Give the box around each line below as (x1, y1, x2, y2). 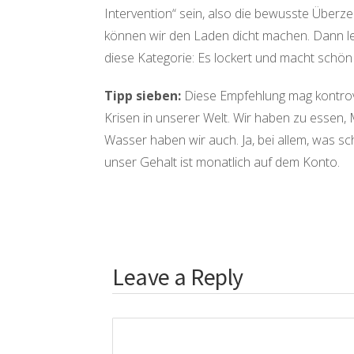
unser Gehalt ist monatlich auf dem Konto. (104, 153, 340, 171)
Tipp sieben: (104, 87, 181, 104)
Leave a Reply (112, 262, 247, 292)
